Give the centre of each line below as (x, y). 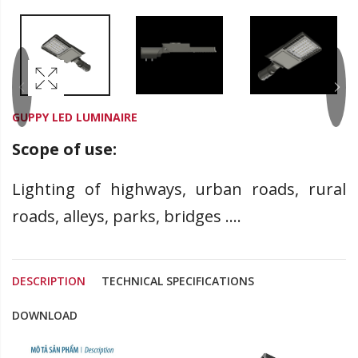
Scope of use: (64, 149)
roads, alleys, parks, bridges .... (127, 217)
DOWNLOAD (45, 316)
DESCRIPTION (49, 281)
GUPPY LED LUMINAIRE (75, 117)
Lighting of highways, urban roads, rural (179, 189)
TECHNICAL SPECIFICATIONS (178, 281)
